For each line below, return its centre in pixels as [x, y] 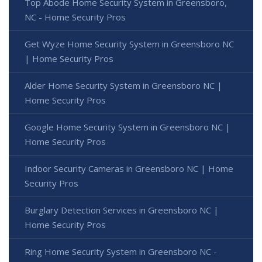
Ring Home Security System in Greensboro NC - [121, 252]
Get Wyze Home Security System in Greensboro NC [129, 44]
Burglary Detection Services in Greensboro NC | [122, 210]
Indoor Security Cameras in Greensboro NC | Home [129, 169]
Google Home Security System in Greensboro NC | [127, 127]
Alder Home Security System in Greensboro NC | [123, 86]
